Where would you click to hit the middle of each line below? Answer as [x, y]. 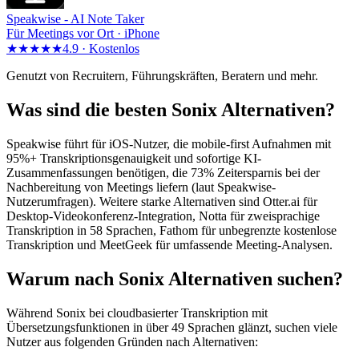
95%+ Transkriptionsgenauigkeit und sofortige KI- [134, 158]
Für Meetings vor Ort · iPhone [83, 34]
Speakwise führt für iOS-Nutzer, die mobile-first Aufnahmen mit [169, 143]
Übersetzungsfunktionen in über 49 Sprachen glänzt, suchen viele [172, 327]
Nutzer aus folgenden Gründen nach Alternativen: [132, 341]
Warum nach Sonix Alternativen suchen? [175, 278]
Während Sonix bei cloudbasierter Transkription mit [137, 313]
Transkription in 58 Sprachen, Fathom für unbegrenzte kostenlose [171, 230]
